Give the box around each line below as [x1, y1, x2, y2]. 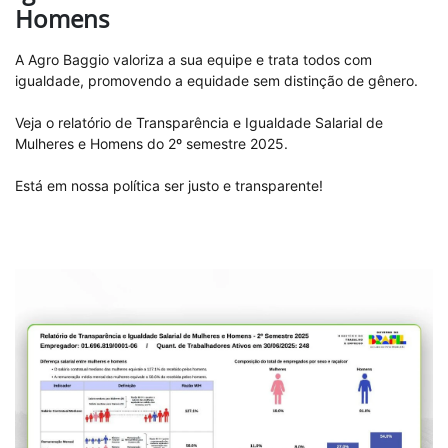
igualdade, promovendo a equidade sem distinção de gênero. [15, 72, 418, 90]
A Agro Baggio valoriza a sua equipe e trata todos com [15, 51, 372, 69]
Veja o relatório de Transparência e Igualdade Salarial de [15, 114, 383, 132]
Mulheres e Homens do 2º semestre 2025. [15, 135, 288, 153]
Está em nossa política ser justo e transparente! [15, 177, 323, 195]
